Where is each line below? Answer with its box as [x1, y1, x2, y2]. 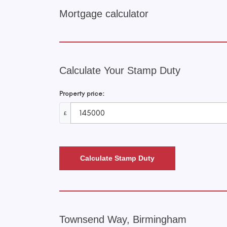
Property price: [59, 89, 104, 98]
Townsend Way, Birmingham [59, 214, 186, 225]
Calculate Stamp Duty [80, 154, 155, 163]
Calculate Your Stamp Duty [59, 64, 180, 76]
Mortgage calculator [59, 8, 148, 19]
